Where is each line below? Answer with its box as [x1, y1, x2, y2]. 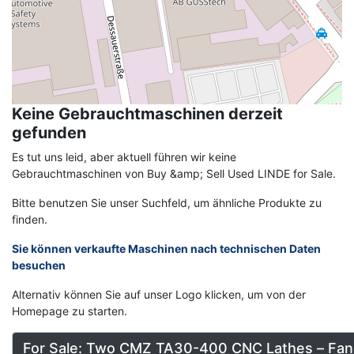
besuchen [12, 258, 66, 272]
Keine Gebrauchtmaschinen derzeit [12, 104, 283, 123]
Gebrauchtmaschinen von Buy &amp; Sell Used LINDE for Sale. [12, 166, 336, 180]
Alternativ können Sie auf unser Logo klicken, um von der [12, 287, 306, 301]
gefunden [12, 122, 86, 142]
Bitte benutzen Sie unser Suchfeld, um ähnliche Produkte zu [12, 195, 322, 209]
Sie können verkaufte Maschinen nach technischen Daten [12, 241, 321, 255]
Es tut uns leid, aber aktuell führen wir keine [12, 149, 236, 164]
